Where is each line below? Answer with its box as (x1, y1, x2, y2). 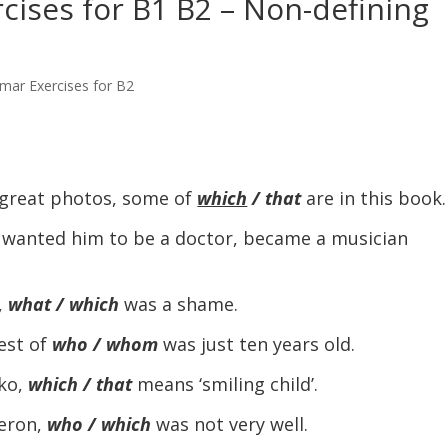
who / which (47, 412, 157, 436)
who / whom (52, 332, 159, 356)
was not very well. (156, 412, 309, 436)
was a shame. (124, 292, 239, 316)
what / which (8, 292, 125, 316)
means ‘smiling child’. (132, 372, 319, 396)
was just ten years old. (158, 332, 356, 356)
